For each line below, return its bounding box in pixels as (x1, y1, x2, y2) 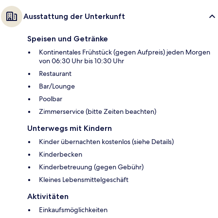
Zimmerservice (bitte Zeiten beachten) (39, 107, 156, 116)
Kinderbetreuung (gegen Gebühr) (39, 163, 144, 172)
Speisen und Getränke (27, 34, 108, 44)
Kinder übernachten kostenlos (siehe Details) (39, 137, 174, 146)
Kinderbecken (39, 150, 82, 159)
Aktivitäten (27, 192, 69, 201)
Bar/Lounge (39, 82, 75, 91)
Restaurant (39, 69, 72, 78)
